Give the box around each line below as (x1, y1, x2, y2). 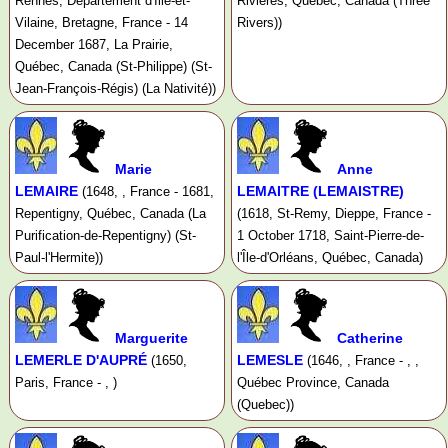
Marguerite (115, 330, 188, 347)
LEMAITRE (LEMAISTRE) (236, 183, 404, 200)
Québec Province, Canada (236, 375, 389, 391)
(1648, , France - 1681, (82, 184, 214, 200)
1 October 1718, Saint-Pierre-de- (236, 228, 424, 244)
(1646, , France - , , (306, 353, 419, 369)
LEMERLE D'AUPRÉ (15, 352, 147, 369)
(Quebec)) (236, 397, 294, 413)
